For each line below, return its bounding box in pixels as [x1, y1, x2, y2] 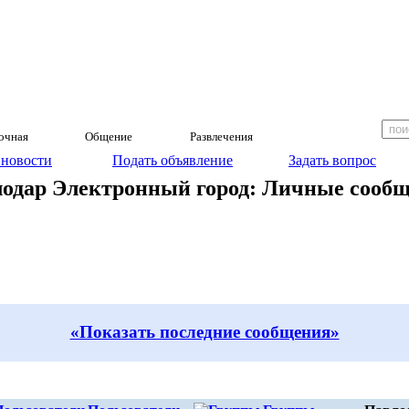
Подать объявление [112, 152, 233, 168]
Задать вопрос [288, 152, 376, 168]
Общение [85, 130, 132, 143]
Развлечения [190, 130, 253, 143]
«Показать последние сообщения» [69, 322, 340, 342]
